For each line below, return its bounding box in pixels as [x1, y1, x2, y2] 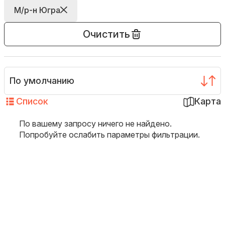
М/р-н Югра [14, 5, 60, 15]
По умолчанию [10, 75, 74, 86]
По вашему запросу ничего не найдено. [19, 119, 172, 129]
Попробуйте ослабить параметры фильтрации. [19, 130, 200, 140]
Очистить [83, 28, 130, 40]
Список [16, 96, 48, 106]
